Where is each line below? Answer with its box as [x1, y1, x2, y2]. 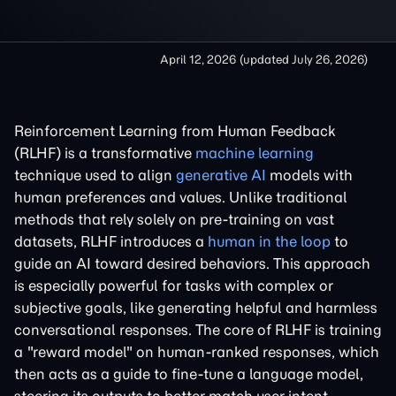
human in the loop [208, 232, 331, 250]
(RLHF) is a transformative [14, 144, 195, 162]
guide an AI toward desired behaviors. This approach [14, 255, 370, 272]
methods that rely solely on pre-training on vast [14, 210, 334, 228]
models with [266, 166, 353, 184]
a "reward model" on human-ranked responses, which [14, 343, 379, 361]
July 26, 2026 [292, 52, 363, 67]
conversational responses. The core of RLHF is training [14, 321, 382, 339]
